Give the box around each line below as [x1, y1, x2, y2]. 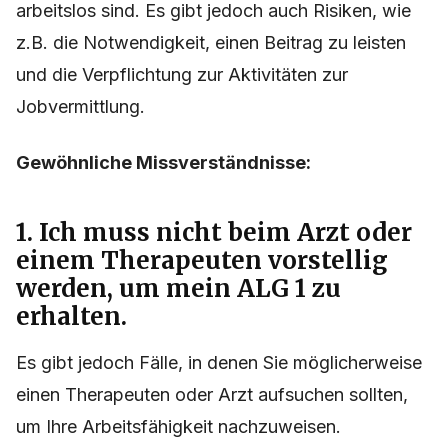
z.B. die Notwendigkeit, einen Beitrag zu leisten [16, 32, 406, 54]
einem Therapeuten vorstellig [16, 245, 388, 277]
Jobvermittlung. [16, 96, 145, 118]
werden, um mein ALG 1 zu [16, 273, 341, 305]
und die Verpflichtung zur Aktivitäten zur [16, 64, 348, 86]
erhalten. [16, 301, 127, 333]
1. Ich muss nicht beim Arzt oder [16, 217, 412, 249]
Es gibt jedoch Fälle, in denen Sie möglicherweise [16, 352, 422, 374]
